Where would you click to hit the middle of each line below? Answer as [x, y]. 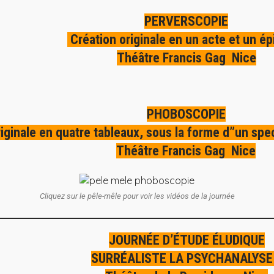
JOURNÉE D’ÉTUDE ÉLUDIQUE [187, 240]
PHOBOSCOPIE [186, 114]
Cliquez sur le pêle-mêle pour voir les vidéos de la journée [137, 196]
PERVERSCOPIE [187, 21]
